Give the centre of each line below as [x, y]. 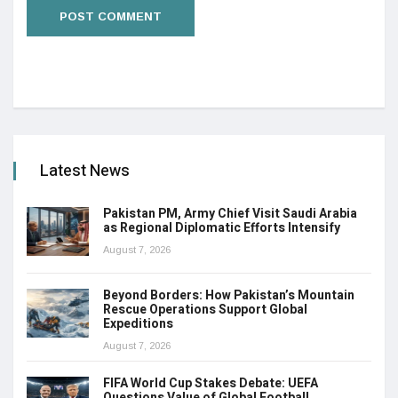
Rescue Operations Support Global [205, 310]
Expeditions [139, 324]
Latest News [85, 171]
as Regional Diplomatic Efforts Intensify [223, 228]
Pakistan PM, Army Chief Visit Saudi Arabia [230, 214]
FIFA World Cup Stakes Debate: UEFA [211, 384]
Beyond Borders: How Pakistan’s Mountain [229, 296]
